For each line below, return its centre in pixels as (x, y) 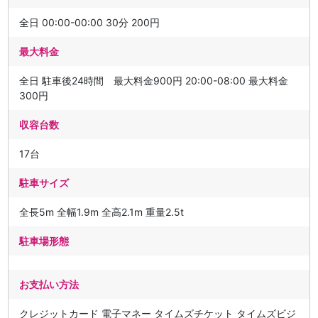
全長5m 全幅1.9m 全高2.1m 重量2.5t (102, 212)
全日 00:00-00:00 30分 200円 (90, 22)
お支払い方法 (49, 284)
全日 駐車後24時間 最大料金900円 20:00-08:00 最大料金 (154, 81)
